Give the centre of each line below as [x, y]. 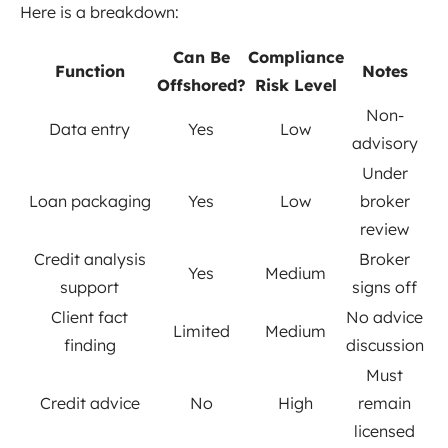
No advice [384, 317]
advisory [384, 143]
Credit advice [89, 403]
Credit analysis [89, 259]
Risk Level [295, 85]
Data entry [89, 129]
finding [89, 345]
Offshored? [201, 85]
